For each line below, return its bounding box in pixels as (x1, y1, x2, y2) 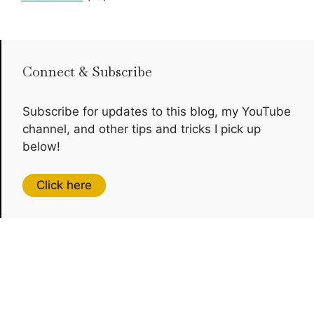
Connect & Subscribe (22, 62, 152, 81)
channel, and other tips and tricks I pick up (22, 122, 261, 137)
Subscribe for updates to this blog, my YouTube (22, 104, 291, 119)
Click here (36, 177, 92, 192)
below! (22, 139, 60, 154)
